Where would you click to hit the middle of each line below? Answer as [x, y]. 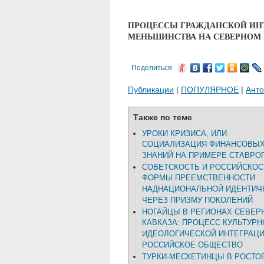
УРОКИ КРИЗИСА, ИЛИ [184, 133]
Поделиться [152, 68]
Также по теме [163, 117]
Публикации [151, 90]
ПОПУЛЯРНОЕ [210, 90]
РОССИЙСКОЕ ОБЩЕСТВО [192, 245]
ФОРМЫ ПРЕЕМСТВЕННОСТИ [199, 178]
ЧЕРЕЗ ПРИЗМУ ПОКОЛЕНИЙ [197, 200]
